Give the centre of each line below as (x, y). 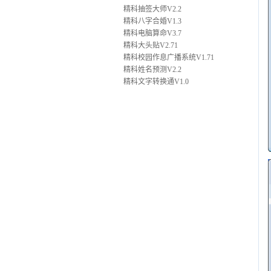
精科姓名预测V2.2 (152, 70)
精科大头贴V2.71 (150, 45)
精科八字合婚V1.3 (152, 21)
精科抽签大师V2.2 (152, 9)
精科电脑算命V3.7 (152, 33)
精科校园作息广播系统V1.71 (168, 57)
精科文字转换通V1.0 (155, 82)
